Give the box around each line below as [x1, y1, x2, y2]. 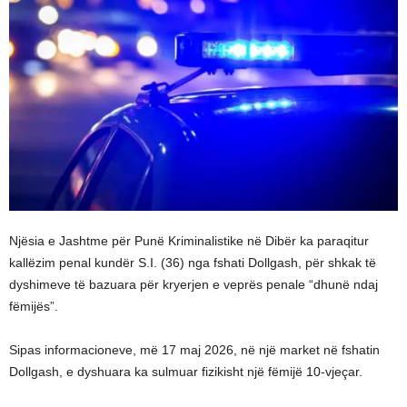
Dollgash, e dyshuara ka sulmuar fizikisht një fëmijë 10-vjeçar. [9, 364, 362, 380]
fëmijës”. [9, 299, 58, 314]
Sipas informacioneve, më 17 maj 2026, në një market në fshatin [9, 342, 380, 358]
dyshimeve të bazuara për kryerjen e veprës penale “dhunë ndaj [9, 277, 378, 293]
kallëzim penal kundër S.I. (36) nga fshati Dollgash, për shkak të [9, 255, 376, 271]
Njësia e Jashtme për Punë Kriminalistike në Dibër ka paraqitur [9, 233, 369, 249]
